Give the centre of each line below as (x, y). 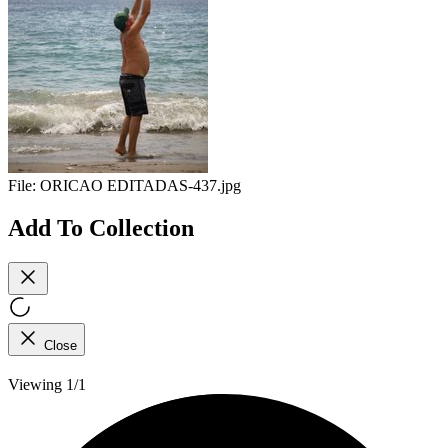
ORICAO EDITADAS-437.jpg (140, 186)
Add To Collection (101, 227)
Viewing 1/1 (47, 384)
